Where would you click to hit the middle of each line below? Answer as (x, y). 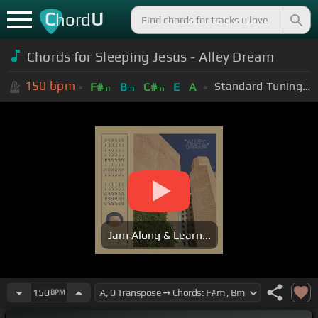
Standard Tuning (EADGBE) (306, 86)
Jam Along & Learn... (159, 236)
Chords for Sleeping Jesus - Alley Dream (150, 56)
